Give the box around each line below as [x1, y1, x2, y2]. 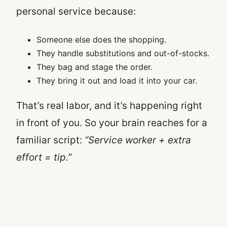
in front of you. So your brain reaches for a [16, 117, 207, 129]
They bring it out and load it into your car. [36, 75, 197, 86]
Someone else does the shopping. [36, 34, 166, 45]
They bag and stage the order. [36, 61, 153, 72]
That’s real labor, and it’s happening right [16, 99, 202, 111]
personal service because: [16, 5, 136, 17]
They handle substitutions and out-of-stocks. [36, 48, 209, 58]
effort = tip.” [16, 151, 71, 163]
